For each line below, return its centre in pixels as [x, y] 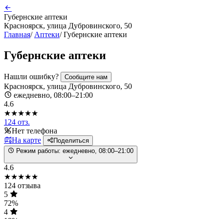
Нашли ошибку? [32, 76]
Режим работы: [38, 151]
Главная [17, 34]
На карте [26, 140]
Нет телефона [34, 131]
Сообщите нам [86, 77]
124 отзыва [22, 185]
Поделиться [71, 140]
